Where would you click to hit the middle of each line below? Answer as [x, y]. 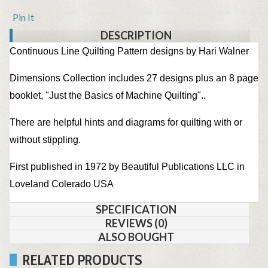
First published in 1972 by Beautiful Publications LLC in [127, 167]
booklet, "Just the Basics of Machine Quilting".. [108, 96]
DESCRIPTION [136, 36]
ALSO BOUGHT [136, 237]
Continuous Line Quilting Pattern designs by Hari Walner [129, 51]
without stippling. [45, 140]
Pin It [23, 17]
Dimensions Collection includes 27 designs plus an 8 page [134, 78]
